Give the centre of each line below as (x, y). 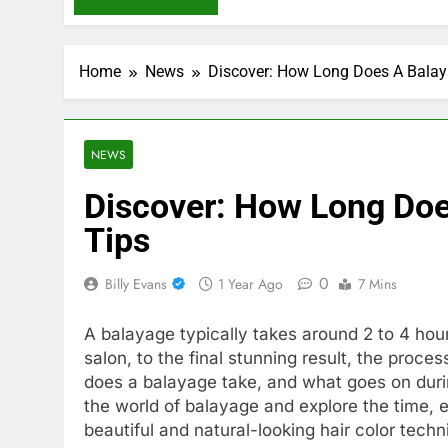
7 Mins (377, 284)
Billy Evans (136, 284)
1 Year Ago (250, 284)
